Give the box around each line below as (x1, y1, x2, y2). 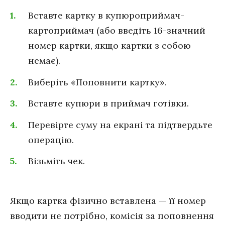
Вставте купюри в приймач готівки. (28, 97, 189, 109)
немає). (28, 55, 60, 66)
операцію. (28, 134, 74, 146)
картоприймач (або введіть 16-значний (28, 25, 205, 36)
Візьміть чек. (28, 155, 85, 167)
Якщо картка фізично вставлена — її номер (10, 194, 206, 206)
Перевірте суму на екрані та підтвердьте (28, 119, 212, 131)
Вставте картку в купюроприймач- (28, 10, 184, 21)
